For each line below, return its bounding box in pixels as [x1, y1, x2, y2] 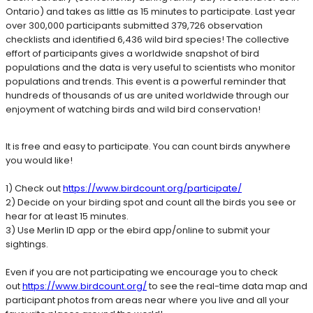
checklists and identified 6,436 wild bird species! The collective [6, 32, 289, 46]
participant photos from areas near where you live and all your [6, 293, 289, 307]
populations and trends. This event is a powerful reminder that [6, 74, 286, 88]
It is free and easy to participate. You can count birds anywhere [6, 139, 291, 153]
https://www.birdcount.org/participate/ [63, 181, 242, 195]
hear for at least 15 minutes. [6, 209, 129, 223]
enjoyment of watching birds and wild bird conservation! [6, 102, 261, 116]
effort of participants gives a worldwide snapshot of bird [6, 46, 259, 60]
